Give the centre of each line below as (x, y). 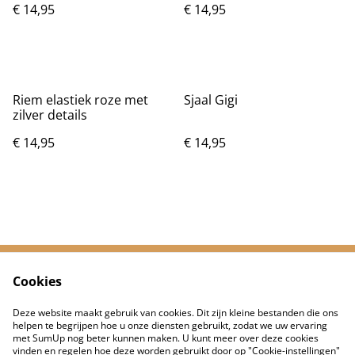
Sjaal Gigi (211, 100)
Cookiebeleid (242, 321)
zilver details (50, 115)
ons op (113, 305)
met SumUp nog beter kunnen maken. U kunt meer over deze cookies (166, 338)
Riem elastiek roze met (80, 100)
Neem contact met (113, 290)
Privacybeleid (113, 321)
